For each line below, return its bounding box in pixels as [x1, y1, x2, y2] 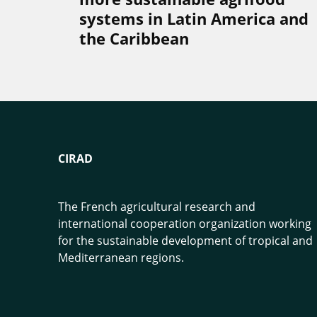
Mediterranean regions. [58, 250, 184, 266]
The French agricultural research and [58, 199, 255, 215]
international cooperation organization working [58, 216, 311, 232]
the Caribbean [79, 28, 189, 50]
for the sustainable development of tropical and [58, 233, 313, 249]
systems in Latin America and [79, 8, 309, 30]
